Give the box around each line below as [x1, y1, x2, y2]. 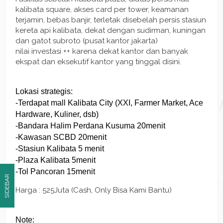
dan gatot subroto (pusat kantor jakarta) [15, 36, 158, 45]
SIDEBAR [3, 173, 10, 198]
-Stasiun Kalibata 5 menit [15, 144, 104, 153]
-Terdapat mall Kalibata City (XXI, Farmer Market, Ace [15, 98, 203, 107]
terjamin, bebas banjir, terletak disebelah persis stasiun [15, 15, 206, 24]
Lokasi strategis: [15, 87, 73, 96]
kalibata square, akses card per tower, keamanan [15, 4, 189, 14]
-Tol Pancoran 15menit [15, 167, 95, 176]
